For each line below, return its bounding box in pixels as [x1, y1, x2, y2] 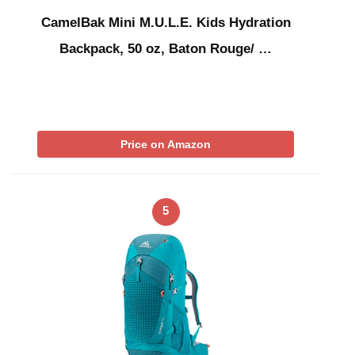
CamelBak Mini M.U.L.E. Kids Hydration [40, 14, 291, 30]
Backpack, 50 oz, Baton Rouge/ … [59, 40, 272, 56]
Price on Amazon [120, 137, 211, 151]
